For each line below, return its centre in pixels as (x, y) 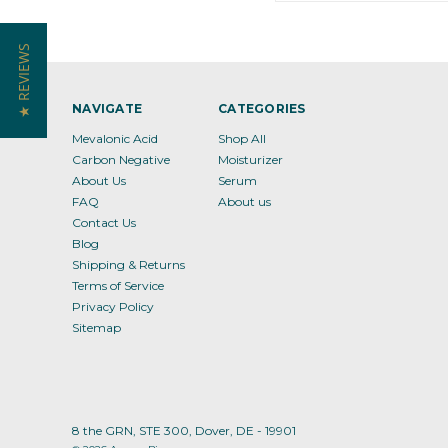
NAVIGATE (107, 108)
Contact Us (104, 222)
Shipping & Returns (128, 264)
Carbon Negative (121, 159)
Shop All (242, 138)
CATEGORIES (262, 108)
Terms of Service (118, 285)
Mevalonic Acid (115, 138)
